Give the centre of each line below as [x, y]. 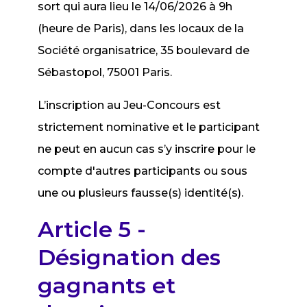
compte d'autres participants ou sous [143, 171]
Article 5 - [92, 229]
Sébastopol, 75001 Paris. [105, 72]
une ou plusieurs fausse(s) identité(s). [141, 193]
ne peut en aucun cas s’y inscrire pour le [147, 149]
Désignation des [130, 257]
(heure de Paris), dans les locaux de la [141, 28]
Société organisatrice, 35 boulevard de [144, 50]
